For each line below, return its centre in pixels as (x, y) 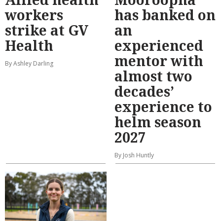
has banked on (165, 15)
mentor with (159, 61)
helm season (158, 122)
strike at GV (47, 30)
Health (29, 46)
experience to (163, 107)
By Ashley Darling (29, 64)
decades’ (144, 92)
